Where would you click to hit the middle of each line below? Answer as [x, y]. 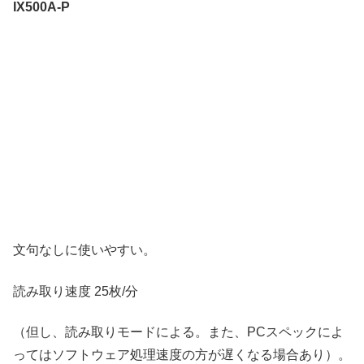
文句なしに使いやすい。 [84, 250]
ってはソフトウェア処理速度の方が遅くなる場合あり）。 [182, 355]
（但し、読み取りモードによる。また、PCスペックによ [178, 332]
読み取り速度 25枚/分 [76, 291]
